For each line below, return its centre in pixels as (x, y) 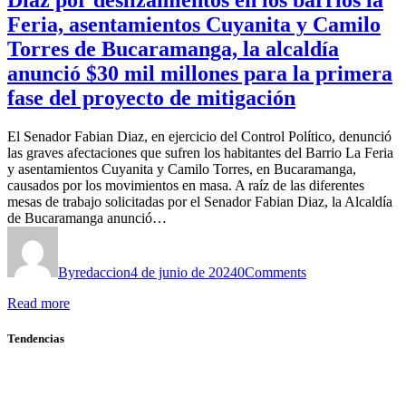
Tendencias (36, 339)
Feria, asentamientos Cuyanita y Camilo (194, 25)
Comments (275, 273)
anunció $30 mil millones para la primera (200, 74)
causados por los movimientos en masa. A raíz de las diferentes (186, 186)
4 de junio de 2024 (184, 273)
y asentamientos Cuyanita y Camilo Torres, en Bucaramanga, (182, 169)
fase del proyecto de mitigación (151, 98)
